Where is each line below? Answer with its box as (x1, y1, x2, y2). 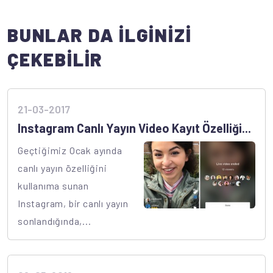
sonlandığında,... (18, 215, 91, 227)
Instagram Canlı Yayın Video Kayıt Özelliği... (18, 121, 251, 136)
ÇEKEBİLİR (7, 48, 104, 71)
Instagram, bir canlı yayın (18, 197, 129, 210)
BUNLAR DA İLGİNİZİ (7, 24, 192, 46)
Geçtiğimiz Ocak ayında (18, 144, 122, 157)
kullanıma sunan (18, 180, 90, 192)
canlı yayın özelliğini (18, 162, 107, 174)
